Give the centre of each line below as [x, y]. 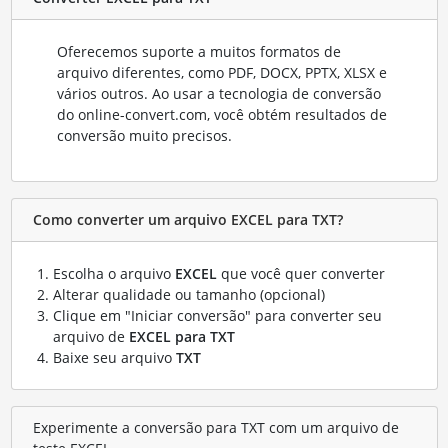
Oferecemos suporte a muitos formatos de [198, 51]
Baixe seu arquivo [114, 357]
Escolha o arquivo [113, 273]
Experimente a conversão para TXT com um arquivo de [215, 428]
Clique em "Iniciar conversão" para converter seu [217, 315]
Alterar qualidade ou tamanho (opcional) [188, 294]
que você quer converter [300, 273]
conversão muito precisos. [144, 135]
